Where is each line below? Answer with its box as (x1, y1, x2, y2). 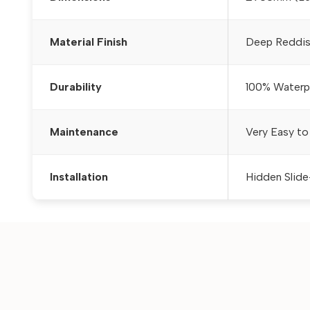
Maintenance (50, 125, 118, 139)
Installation (50, 170, 108, 184)
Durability (50, 80, 102, 94)
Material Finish (50, 35, 127, 49)
